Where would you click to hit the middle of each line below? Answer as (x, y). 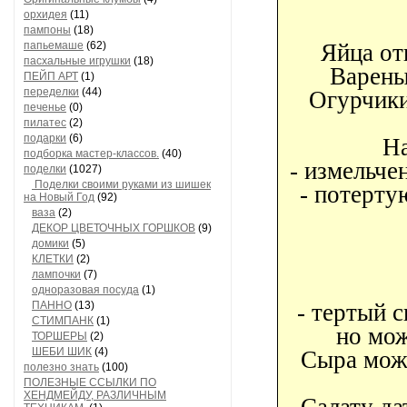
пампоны (47, 30)
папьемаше (54, 45)
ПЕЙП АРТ (51, 76)
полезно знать (61, 367)
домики (50, 243)
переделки (51, 92)
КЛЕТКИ (53, 259)
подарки (45, 138)
